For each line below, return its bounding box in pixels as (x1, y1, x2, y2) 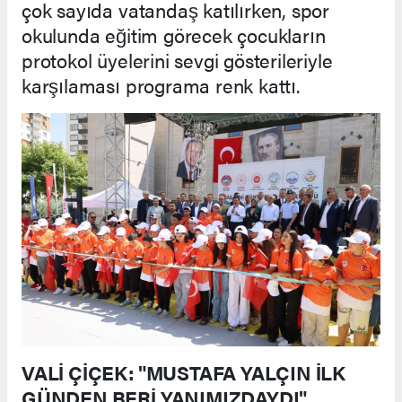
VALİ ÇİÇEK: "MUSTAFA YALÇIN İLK (22, 357, 346, 386)
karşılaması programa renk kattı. (22, 71, 300, 100)
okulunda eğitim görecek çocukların (22, 21, 326, 49)
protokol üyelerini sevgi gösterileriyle (22, 46, 333, 74)
